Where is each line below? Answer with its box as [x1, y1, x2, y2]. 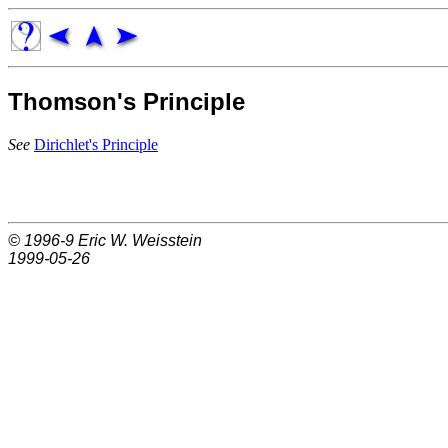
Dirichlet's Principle [34, 135, 158, 153]
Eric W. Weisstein [78, 231, 202, 249]
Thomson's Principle [8, 87, 245, 115]
